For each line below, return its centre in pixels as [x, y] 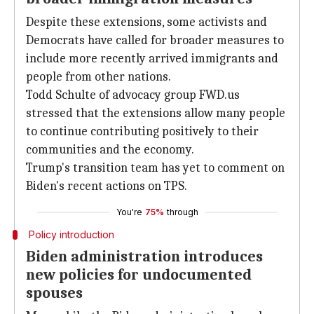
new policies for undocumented [139, 275]
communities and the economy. [110, 150]
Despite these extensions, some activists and [146, 22]
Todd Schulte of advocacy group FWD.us [133, 95]
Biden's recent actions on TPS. [107, 186]
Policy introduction [71, 234]
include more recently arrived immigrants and [152, 59]
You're [129, 212]
